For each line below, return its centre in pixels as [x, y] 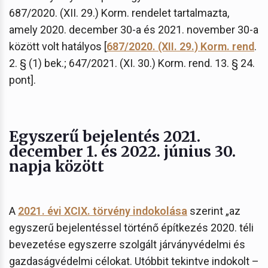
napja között [57, 166]
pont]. [22, 80]
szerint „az [214, 211]
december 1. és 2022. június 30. [122, 151]
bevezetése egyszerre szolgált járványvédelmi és [127, 244]
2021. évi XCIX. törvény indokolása [103, 211]
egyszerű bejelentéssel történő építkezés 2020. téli [131, 227]
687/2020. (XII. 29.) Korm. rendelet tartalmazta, [119, 13]
